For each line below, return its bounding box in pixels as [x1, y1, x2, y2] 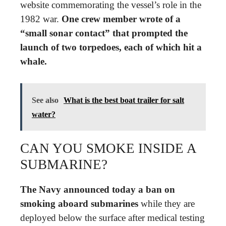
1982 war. [20, 14, 62, 24]
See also [32, 95, 59, 104]
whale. [20, 56, 47, 67]
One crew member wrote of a [62, 14, 181, 24]
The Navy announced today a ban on [20, 184, 175, 195]
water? [32, 109, 55, 119]
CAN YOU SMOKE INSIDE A [20, 140, 196, 156]
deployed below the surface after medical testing [20, 212, 205, 223]
